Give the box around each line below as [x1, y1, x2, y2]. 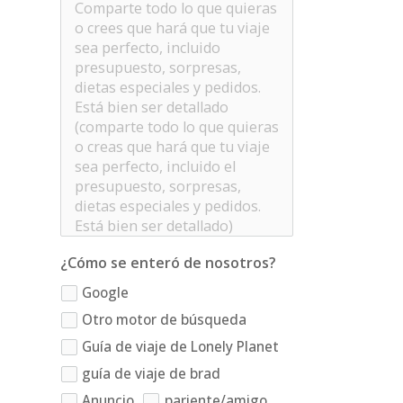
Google [82, 282, 130, 302]
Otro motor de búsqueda [82, 309, 247, 329]
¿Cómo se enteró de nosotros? [60, 253, 277, 273]
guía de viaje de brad [82, 363, 221, 383]
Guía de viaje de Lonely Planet [82, 336, 280, 356]
